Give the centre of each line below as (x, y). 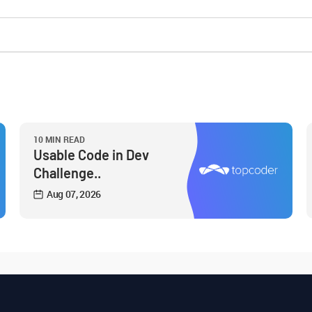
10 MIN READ (59, 139)
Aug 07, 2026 (74, 194)
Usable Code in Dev (91, 155)
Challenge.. (67, 173)
